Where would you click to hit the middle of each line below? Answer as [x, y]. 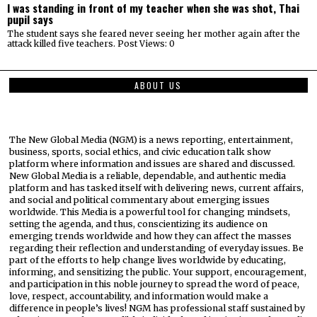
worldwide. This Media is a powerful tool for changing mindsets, [150, 212]
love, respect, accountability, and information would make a [139, 296]
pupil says [30, 19]
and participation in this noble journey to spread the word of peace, [155, 284]
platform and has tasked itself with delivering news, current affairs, [157, 188]
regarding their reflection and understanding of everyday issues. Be [157, 248]
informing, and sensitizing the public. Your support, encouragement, [158, 272]
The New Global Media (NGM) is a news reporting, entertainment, [151, 140]
